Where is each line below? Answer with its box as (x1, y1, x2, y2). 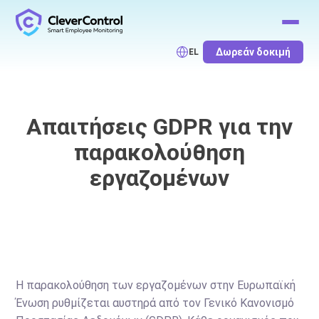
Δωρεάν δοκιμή (215, 46, 291, 58)
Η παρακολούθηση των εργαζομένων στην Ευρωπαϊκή (16, 278, 296, 292)
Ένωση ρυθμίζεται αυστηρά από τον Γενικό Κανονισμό (16, 296, 295, 310)
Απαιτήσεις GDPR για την (26, 113, 293, 140)
